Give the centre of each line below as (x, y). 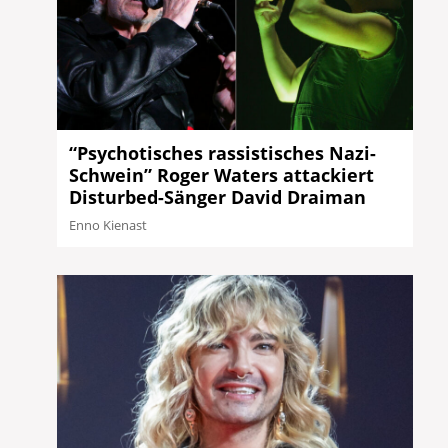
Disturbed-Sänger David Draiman (218, 197)
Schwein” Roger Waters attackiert (222, 175)
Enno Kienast (108, 225)
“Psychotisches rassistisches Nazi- (223, 153)
